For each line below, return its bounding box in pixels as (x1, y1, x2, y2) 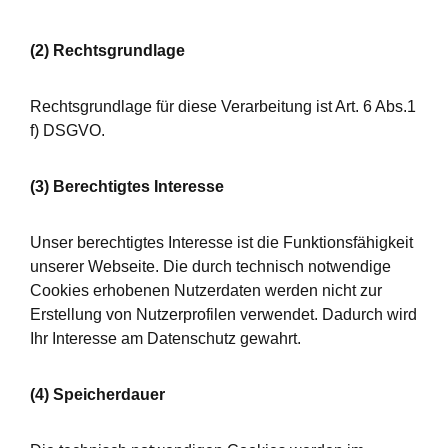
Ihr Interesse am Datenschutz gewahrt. (30, 330, 301, 347)
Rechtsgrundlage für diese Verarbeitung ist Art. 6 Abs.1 (30, 98, 416, 115)
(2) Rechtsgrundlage (30, 42, 185, 59)
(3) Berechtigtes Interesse (30, 178, 224, 195)
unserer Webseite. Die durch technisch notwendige (30, 258, 391, 275)
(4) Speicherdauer (30, 386, 165, 403)
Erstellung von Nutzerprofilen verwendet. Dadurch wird (30, 306, 417, 323)
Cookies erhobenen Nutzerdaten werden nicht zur (30, 282, 382, 299)
